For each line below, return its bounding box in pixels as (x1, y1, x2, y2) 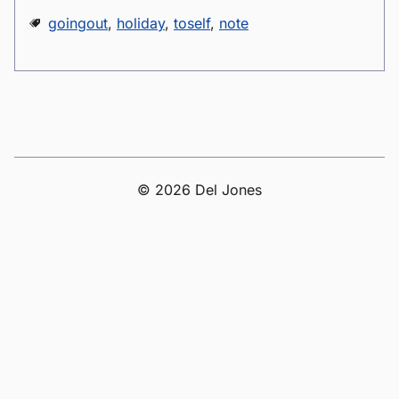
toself (174, 14, 210, 32)
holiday (117, 14, 165, 32)
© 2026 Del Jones (137, 181, 262, 199)
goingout (48, 14, 108, 32)
